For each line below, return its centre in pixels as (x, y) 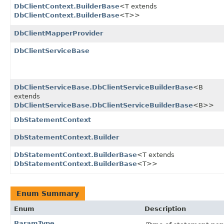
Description (165, 209)
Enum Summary (48, 194)
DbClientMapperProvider (58, 33)
